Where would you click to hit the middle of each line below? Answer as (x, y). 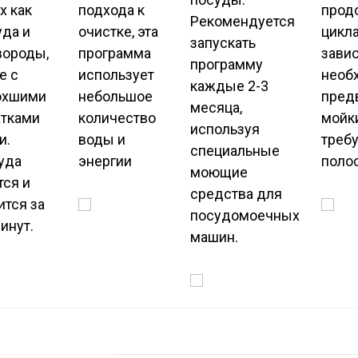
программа (115, 54)
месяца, (216, 108)
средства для (236, 194)
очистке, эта (118, 32)
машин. (214, 237)
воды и (102, 140)
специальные (235, 151)
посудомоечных (245, 216)
